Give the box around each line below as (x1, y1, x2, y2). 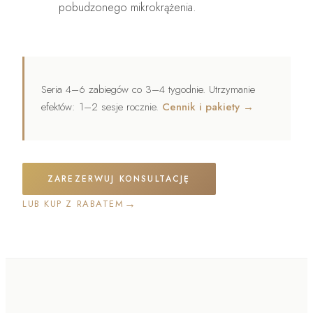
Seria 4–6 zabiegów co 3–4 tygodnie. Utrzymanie (41, 81, 255, 97)
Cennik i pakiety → (162, 99, 254, 115)
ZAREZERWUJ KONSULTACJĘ (48, 172, 191, 185)
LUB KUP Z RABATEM (22, 197, 124, 211)
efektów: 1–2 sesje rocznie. (41, 99, 162, 115)
